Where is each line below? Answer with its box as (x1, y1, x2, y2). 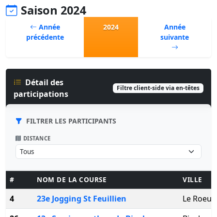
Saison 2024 (21, 2, 86, 18)
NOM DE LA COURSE (37, 175, 107, 184)
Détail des (25, 77, 63, 88)
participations (14, 89, 68, 99)
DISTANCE (23, 135, 51, 142)
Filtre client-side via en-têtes (117, 84, 200, 92)
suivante (160, 32, 189, 42)
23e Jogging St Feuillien (37, 193, 126, 204)
